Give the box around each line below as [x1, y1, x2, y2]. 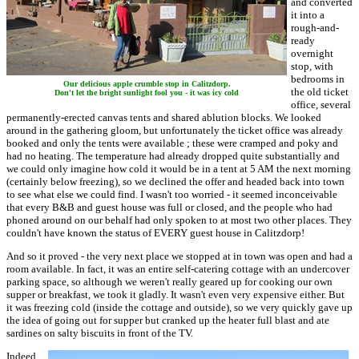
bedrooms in [291, 73, 345, 85]
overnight [291, 47, 333, 59]
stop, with [291, 60, 333, 72]
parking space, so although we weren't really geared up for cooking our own [6, 276, 333, 288]
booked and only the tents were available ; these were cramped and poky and [6, 137, 338, 149]
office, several [291, 99, 351, 111]
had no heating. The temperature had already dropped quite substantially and [6, 150, 340, 162]
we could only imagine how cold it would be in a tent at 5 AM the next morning [6, 163, 351, 175]
